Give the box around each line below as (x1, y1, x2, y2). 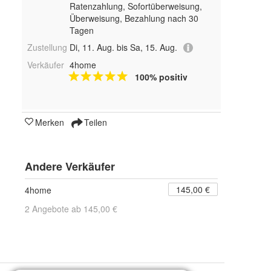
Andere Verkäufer (25, 158, 115, 175)
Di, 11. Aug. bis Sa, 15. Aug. (69, 41, 177, 53)
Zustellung (27, 41, 67, 53)
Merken (35, 116, 64, 129)
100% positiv (134, 71, 188, 83)
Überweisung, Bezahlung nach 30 (69, 12, 198, 24)
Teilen (82, 116, 107, 129)
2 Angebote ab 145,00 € (25, 203, 117, 215)
